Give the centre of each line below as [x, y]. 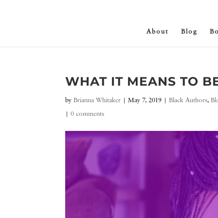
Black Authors [188, 100]
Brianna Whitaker [97, 100]
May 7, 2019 [145, 100]
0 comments [88, 114]
